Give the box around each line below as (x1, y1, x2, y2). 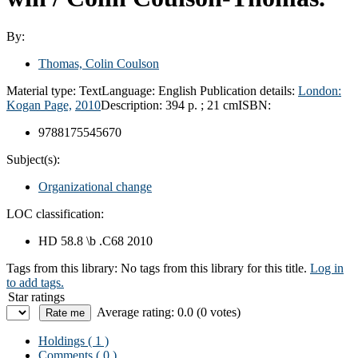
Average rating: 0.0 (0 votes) (97, 304, 241, 319)
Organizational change (38, 179, 152, 193)
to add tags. (6, 275, 64, 289)
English (158, 83, 197, 97)
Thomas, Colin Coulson (38, 56, 159, 70)
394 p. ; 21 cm (165, 97, 238, 112)
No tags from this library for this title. (121, 261, 307, 275)
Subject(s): (6, 152, 60, 166)
